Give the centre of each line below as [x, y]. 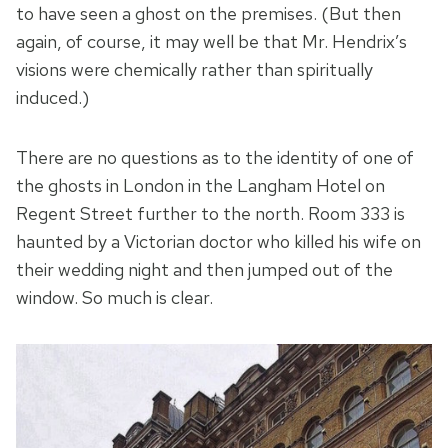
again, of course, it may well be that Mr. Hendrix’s [211, 42]
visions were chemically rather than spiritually [194, 70]
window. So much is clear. [114, 298]
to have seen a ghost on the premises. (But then [208, 14]
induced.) [52, 98]
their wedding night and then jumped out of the [204, 270]
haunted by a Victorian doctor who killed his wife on [218, 242]
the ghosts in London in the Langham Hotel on [200, 186]
